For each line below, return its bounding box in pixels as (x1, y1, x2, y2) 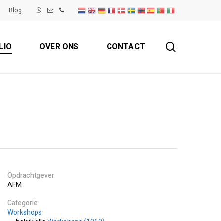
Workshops (7, 207, 42, 218)
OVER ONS (39, 41, 79, 53)
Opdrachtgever (7, 170, 54, 181)
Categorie (7, 198, 37, 208)
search (175, 39, 205, 54)
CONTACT (106, 41, 145, 53)
